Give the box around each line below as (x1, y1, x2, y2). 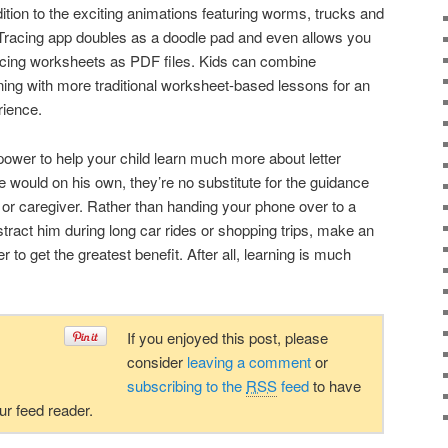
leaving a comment (187, 351, 311, 373)
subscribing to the (127, 375, 246, 397)
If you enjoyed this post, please (127, 327, 328, 349)
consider (127, 351, 187, 373)
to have (309, 375, 361, 397)
